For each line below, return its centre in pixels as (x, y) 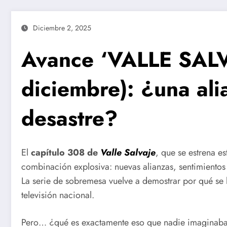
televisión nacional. (58, 195)
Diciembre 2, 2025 (62, 28)
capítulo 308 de (66, 153)
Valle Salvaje (128, 153)
